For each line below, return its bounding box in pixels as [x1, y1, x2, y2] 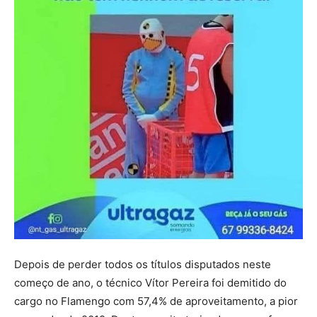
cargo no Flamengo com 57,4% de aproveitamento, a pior [14, 294, 298, 309]
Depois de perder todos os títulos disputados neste [14, 258, 271, 272]
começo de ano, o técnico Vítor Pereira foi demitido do [14, 276, 287, 290]
